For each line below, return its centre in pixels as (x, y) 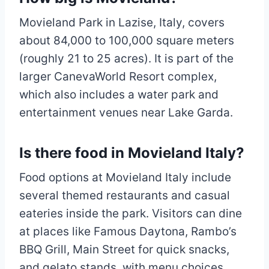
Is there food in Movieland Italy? (132, 153)
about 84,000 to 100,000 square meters (127, 40)
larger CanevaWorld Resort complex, (118, 76)
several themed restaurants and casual (125, 195)
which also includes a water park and (119, 94)
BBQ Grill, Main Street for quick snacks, (124, 249)
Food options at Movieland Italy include (125, 177)
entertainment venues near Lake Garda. (126, 112)
